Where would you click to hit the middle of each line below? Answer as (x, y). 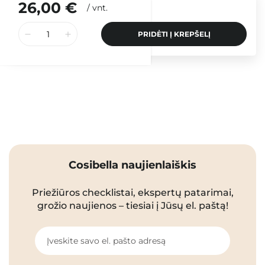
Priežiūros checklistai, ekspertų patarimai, (132, 193)
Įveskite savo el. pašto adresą (106, 241)
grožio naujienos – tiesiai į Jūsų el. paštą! (132, 206)
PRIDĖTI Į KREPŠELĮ (174, 34)
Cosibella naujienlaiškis (132, 165)
